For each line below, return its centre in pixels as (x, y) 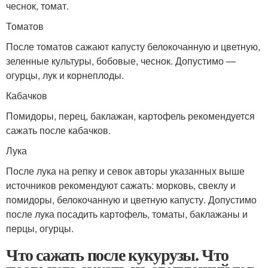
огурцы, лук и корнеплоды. (65, 75)
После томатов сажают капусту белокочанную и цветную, (133, 46)
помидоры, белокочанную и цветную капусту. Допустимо (131, 200)
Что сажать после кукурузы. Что (117, 255)
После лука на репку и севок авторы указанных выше (125, 171)
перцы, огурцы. (40, 228)
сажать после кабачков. (58, 130)
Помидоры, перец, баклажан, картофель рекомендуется (130, 116)
